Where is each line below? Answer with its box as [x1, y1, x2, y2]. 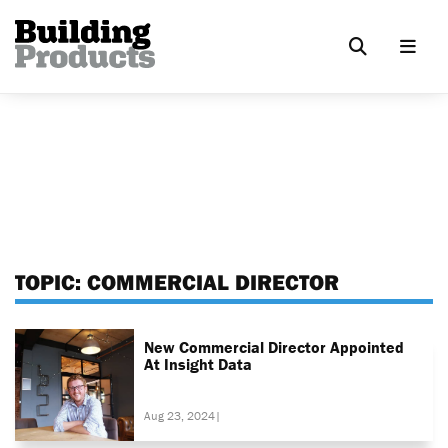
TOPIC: [15, 268, 87, 296]
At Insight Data [144, 353, 253, 374]
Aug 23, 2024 [144, 407, 216, 423]
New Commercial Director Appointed [144, 336, 405, 357]
